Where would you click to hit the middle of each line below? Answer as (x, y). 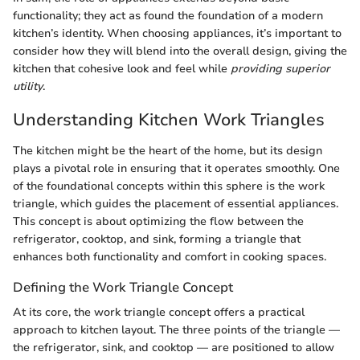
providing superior (280, 69)
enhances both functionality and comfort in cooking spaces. (170, 256)
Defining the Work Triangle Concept (123, 287)
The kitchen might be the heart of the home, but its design (168, 150)
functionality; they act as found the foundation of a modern (168, 16)
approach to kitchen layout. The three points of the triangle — (176, 330)
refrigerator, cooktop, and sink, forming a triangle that (157, 239)
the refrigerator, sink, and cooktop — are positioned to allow (174, 348)
